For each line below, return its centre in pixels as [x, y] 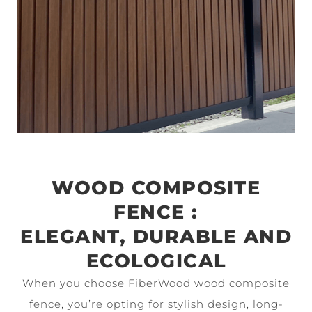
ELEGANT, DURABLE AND [156, 236]
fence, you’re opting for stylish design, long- [156, 304]
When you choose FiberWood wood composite [156, 283]
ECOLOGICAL [156, 260]
